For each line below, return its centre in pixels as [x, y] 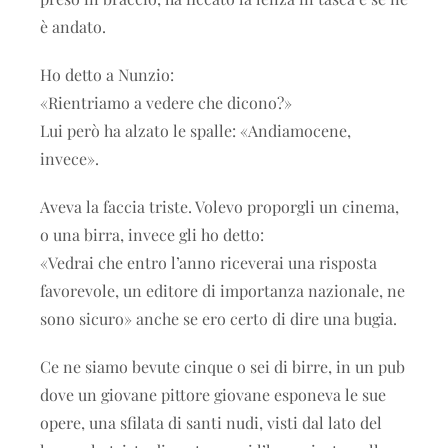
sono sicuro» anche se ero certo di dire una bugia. [218, 318]
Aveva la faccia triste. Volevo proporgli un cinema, [219, 206]
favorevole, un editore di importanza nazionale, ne [222, 290]
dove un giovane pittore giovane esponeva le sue [213, 394]
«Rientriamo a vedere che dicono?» [166, 102]
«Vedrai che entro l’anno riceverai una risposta [208, 262]
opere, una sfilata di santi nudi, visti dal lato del [211, 422]
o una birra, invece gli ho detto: [152, 234]
